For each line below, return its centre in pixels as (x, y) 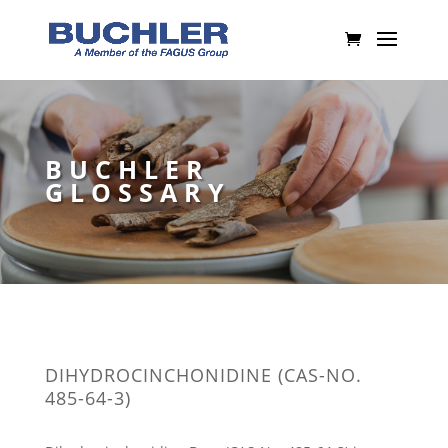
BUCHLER (127, 169)
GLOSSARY (137, 192)
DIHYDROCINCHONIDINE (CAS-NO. (203, 375)
